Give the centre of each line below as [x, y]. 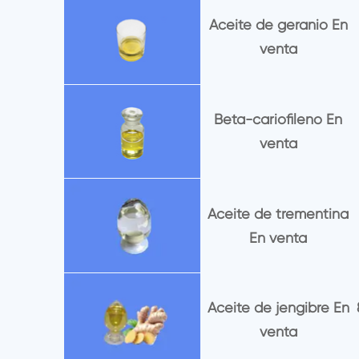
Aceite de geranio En [278, 25]
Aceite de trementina [278, 213]
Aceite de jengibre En [278, 308]
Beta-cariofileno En [278, 119]
